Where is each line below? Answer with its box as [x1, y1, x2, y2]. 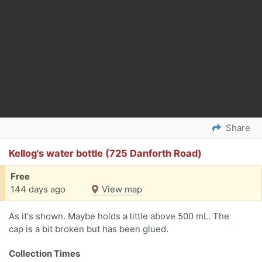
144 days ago [11, 184, 65, 195]
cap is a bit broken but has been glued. [9, 223, 168, 235]
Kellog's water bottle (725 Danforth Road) [9, 147, 202, 160]
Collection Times [9, 248, 80, 260]
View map [99, 184, 142, 195]
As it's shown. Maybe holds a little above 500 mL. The [9, 211, 229, 222]
